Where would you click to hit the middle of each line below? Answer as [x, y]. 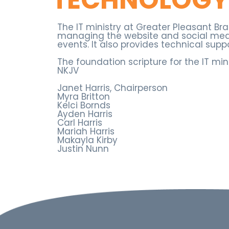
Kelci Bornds [84, 105]
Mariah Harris [86, 131]
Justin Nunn [83, 148]
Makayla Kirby [87, 140]
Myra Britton [84, 96]
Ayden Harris [85, 114]
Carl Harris [80, 122]
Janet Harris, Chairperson [112, 88]
